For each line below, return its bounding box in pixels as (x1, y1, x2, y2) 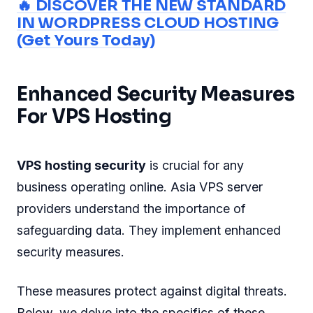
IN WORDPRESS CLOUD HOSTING (17, 13, 279, 32)
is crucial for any (146, 157, 244, 173)
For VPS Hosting (17, 104, 172, 129)
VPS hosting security (17, 157, 146, 173)
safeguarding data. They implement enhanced (17, 222, 281, 238)
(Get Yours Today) (17, 30, 155, 50)
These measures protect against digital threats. (17, 283, 287, 298)
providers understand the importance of (17, 201, 246, 216)
